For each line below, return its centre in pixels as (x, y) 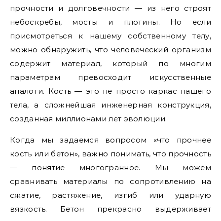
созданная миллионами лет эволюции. (89, 119)
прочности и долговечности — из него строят (110, 8)
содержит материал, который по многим (110, 63)
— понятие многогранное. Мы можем (110, 167)
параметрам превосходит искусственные (110, 77)
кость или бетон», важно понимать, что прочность (110, 154)
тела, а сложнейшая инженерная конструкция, (110, 105)
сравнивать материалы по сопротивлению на (110, 181)
